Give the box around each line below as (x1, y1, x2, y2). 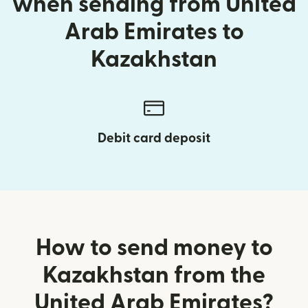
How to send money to (35, 236, 273, 259)
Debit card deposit (98, 131, 210, 145)
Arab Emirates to (64, 20, 244, 43)
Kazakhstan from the (43, 263, 265, 287)
